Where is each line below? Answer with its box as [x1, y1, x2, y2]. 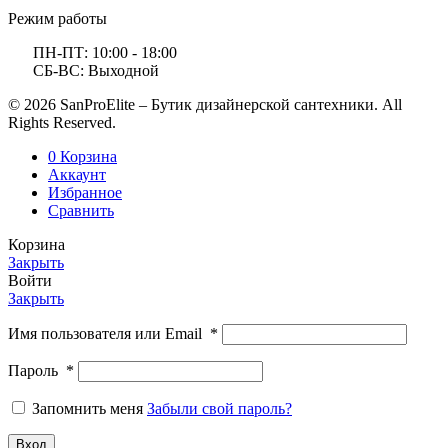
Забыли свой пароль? [147, 400, 292, 418]
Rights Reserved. [8, 114, 116, 132]
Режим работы [8, 10, 107, 28]
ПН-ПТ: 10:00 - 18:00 [33, 44, 177, 62]
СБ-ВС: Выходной [33, 62, 159, 80]
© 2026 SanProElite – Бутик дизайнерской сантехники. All [8, 96, 402, 114]
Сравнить [48, 202, 114, 220]
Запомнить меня [32, 400, 143, 418]
